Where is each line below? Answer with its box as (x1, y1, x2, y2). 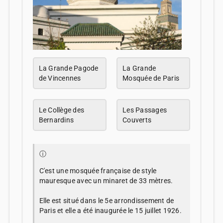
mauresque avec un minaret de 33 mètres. (39, 176, 173, 185)
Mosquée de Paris (122, 74, 179, 82)
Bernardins (38, 115, 74, 124)
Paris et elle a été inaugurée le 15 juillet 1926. (39, 206, 182, 215)
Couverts (122, 115, 151, 124)
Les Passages (122, 106, 167, 114)
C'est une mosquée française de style (39, 166, 157, 175)
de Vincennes (38, 74, 81, 82)
